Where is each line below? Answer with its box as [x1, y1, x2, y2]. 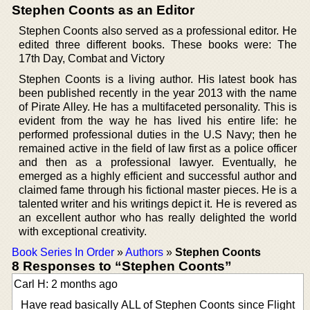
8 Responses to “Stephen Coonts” [12, 258, 232, 273]
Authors [125, 246, 163, 258]
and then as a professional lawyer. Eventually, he [19, 156, 297, 168]
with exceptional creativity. [19, 225, 147, 237]
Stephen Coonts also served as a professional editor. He [19, 24, 297, 37]
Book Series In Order [12, 246, 114, 258]
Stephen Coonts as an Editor [12, 2, 194, 17]
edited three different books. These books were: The [19, 38, 297, 51]
